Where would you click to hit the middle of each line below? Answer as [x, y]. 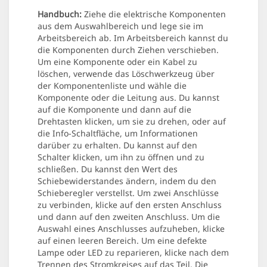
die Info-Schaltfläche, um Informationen [118, 133]
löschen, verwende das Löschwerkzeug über [126, 74]
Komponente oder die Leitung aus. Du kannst [128, 98]
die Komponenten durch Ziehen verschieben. [128, 50]
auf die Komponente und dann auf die [114, 110]
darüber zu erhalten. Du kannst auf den [117, 145]
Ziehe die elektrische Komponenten [154, 14]
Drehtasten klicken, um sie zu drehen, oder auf [132, 122]
